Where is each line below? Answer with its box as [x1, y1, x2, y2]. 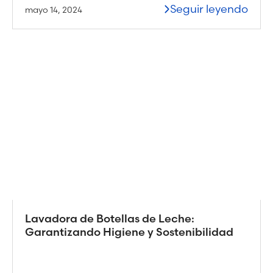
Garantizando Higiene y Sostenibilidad [25, 224, 233, 239]
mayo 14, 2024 [25, 4, 82, 15]
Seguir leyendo [170, 1, 248, 16]
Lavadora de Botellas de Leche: [25, 211, 194, 225]
